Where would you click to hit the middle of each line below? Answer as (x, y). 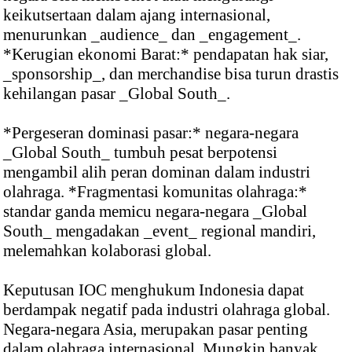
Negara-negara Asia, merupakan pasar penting (156, 329)
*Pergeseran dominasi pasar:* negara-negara (151, 132)
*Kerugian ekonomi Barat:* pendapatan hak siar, (166, 54)
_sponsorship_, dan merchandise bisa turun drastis (171, 73)
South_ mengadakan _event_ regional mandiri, (159, 231)
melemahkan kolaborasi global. (107, 250)
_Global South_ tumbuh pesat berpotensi (140, 152)
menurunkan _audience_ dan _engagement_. (152, 34)
